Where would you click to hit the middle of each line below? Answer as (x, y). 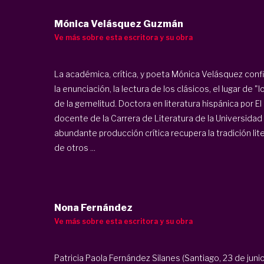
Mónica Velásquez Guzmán (118, 24)
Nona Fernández (93, 207)
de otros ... (75, 148)
